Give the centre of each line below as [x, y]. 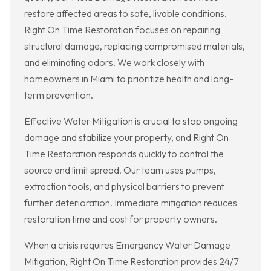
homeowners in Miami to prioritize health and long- [129, 79]
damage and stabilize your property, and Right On [126, 138]
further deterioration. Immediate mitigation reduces [131, 203]
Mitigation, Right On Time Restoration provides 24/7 [131, 262]
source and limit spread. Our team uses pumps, [120, 170]
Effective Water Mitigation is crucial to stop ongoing [131, 121]
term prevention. [59, 95]
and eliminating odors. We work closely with [114, 63]
